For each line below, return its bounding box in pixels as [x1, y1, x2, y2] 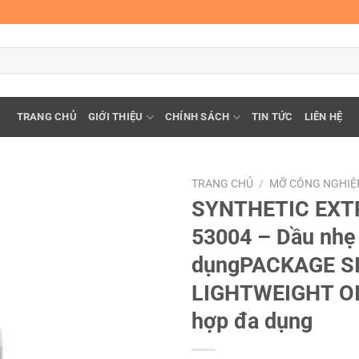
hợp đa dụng [192, 308, 313, 334]
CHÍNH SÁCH [164, 111, 230, 123]
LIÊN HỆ [304, 111, 343, 123]
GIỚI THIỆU [87, 111, 143, 123]
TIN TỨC [251, 111, 293, 123]
